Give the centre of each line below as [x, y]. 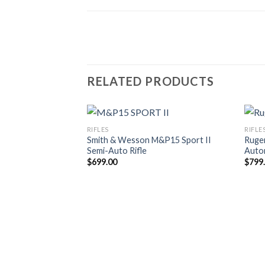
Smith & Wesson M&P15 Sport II [149, 140]
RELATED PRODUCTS [151, 81]
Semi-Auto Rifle [117, 150]
